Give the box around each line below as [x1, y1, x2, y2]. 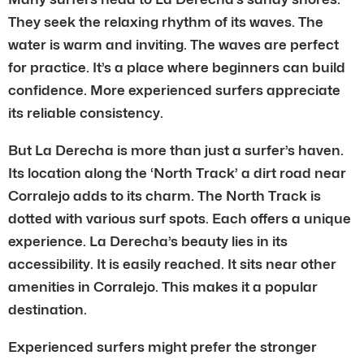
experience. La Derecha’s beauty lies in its [8, 232, 288, 249]
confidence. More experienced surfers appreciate [8, 81, 340, 98]
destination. [8, 301, 87, 318]
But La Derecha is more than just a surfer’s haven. [8, 141, 344, 158]
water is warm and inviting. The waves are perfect [8, 36, 339, 53]
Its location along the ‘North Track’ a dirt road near [8, 164, 346, 181]
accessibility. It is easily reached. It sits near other [8, 255, 336, 272]
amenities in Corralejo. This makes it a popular [8, 278, 318, 295]
